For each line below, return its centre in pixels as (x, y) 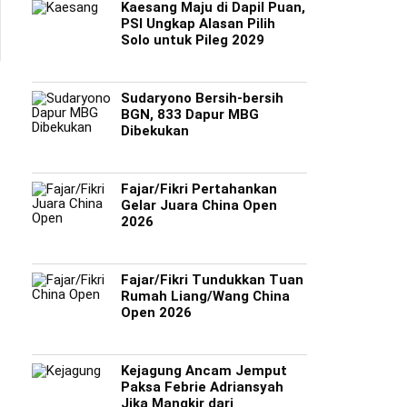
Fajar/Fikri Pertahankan (199, 189)
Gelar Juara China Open (199, 205)
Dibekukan (154, 131)
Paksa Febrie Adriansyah (202, 387)
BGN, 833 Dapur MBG (189, 114)
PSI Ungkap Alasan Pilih (198, 24)
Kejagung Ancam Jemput (203, 371)
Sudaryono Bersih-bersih (202, 98)
